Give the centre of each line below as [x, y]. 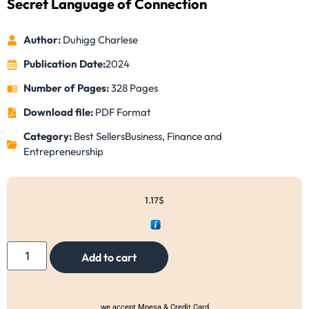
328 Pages [134, 88]
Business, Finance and [173, 137]
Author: [42, 40]
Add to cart [109, 258]
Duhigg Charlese [99, 40]
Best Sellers [99, 137]
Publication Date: [64, 64]
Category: [48, 137]
